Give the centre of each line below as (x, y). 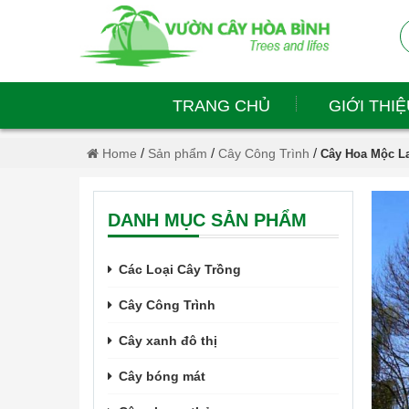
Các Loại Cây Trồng (180, 269)
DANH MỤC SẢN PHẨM (207, 220)
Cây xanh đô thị (168, 341)
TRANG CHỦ (221, 105)
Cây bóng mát (162, 376)
